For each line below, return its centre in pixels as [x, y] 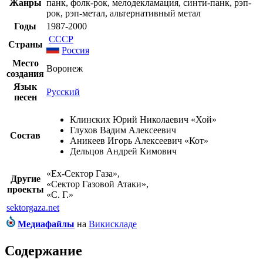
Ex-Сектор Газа [82, 174]
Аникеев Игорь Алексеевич [126, 141]
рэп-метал [85, 14]
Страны [25, 45]
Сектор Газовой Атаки [96, 184]
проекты [25, 190]
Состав [25, 136]
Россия [75, 50]
